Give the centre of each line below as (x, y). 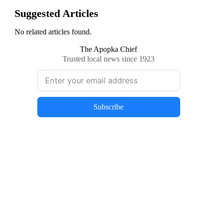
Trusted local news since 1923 (108, 59)
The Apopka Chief (108, 50)
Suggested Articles (57, 13)
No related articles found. (53, 32)
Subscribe (108, 107)
